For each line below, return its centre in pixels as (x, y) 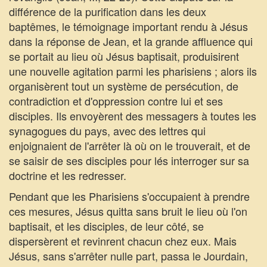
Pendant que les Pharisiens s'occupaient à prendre (129, 196)
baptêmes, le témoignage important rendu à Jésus (128, 26)
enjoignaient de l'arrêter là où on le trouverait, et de (130, 145)
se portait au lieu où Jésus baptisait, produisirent (124, 56)
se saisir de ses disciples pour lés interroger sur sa (129, 160)
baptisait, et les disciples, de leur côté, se (106, 226)
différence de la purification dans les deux (108, 11)
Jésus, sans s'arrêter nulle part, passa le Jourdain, (128, 256)
